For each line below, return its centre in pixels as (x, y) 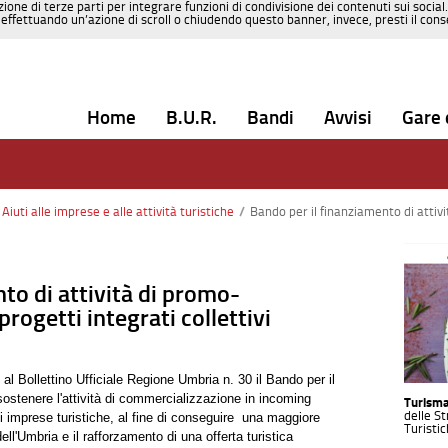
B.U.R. (191, 117)
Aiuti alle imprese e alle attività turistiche (118, 211)
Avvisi (348, 117)
